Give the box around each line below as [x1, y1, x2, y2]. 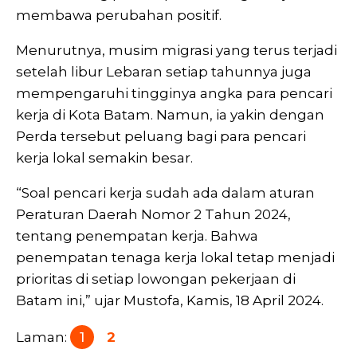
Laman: [16, 328, 70, 345]
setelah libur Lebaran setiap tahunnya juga [16, 63, 312, 80]
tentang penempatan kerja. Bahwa [16, 227, 258, 244]
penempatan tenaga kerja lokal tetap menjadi [16, 249, 335, 265]
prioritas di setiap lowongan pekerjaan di [16, 270, 296, 287]
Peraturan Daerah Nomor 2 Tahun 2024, [16, 206, 291, 222]
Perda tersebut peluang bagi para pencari [16, 127, 306, 144]
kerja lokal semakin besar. [16, 149, 193, 166]
